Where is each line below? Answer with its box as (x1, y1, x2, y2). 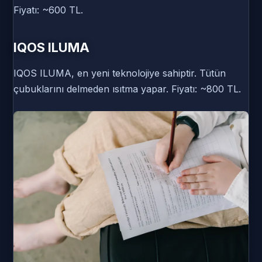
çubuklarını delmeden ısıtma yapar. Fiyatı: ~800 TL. (13, 83, 241, 95)
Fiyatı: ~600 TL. (13, 4, 83, 16)
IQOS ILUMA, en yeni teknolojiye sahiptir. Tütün (13, 67, 226, 80)
